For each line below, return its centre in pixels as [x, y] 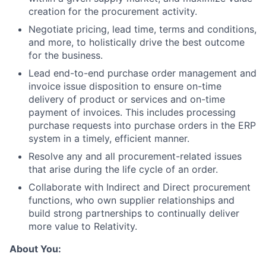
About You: [35, 249]
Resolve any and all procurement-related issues [135, 156]
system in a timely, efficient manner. [109, 138]
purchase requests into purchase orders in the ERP [142, 125]
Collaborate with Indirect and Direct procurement [140, 187]
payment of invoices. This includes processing [132, 112]
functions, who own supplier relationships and [132, 200]
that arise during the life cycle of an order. [123, 169]
